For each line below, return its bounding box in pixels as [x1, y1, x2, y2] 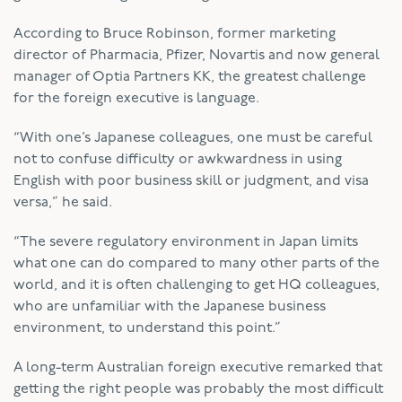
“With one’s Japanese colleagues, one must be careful [13, 130, 372, 145]
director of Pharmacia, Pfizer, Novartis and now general [13, 48, 380, 63]
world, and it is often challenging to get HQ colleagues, [13, 277, 380, 293]
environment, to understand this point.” [13, 320, 281, 336]
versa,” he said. [13, 195, 112, 210]
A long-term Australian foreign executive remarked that [13, 360, 382, 375]
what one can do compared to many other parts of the [13, 256, 380, 271]
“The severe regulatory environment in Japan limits [13, 234, 358, 249]
